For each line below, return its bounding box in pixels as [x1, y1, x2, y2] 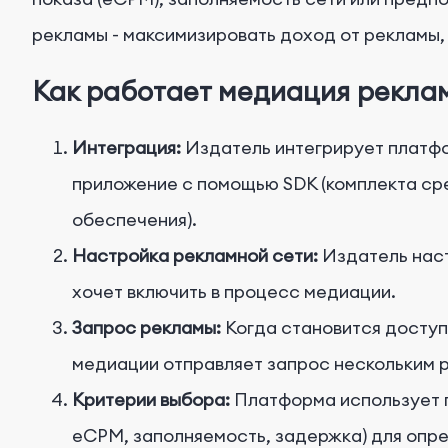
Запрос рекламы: [72, 315, 221, 339]
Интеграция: [72, 135, 181, 159]
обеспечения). [72, 207, 197, 231]
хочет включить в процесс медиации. [72, 279, 396, 303]
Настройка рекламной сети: [72, 243, 318, 267]
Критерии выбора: [72, 387, 230, 411]
